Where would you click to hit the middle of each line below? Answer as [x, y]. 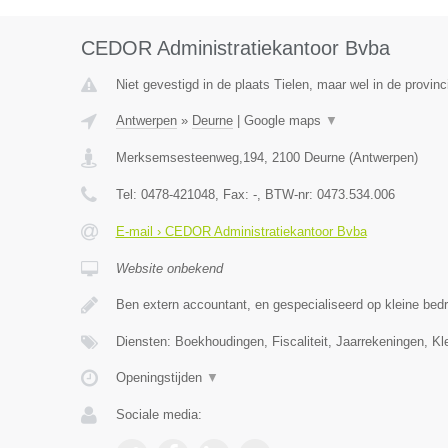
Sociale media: [158, 414]
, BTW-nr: [286, 194]
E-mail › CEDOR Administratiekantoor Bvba [241, 231]
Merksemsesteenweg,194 [189, 157]
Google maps [284, 120]
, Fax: [233, 194]
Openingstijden [160, 377]
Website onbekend [169, 268]
